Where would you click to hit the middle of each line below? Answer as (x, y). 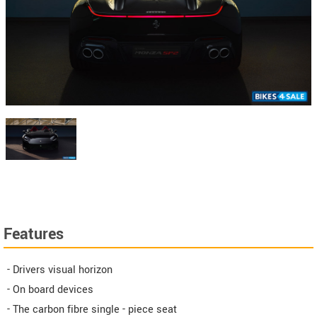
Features (34, 235)
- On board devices (50, 290)
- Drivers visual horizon (60, 270)
